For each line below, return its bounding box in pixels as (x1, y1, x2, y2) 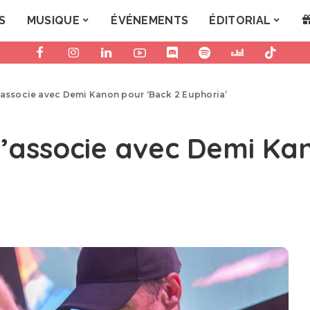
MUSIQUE (26, 14, 80, 27)
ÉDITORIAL (209, 14, 271, 27)
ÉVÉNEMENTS (111, 14, 189, 27)
